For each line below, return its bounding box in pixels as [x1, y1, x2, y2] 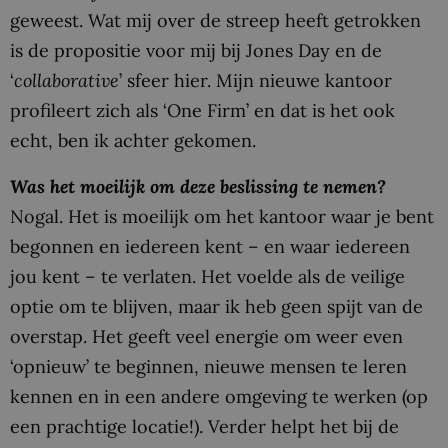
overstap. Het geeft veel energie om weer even [10, 324, 403, 348]
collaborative [14, 69, 119, 93]
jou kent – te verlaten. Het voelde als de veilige [10, 264, 405, 288]
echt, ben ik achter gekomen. [10, 129, 256, 153]
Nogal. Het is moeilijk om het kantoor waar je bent [10, 204, 434, 228]
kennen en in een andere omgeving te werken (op [10, 384, 428, 408]
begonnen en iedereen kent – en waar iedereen [10, 234, 410, 258]
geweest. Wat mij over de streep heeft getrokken [10, 9, 421, 33]
